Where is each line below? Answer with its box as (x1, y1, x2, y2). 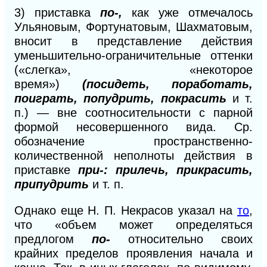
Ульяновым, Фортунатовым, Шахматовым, (14, 20, 253, 33)
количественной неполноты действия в (14, 148, 253, 162)
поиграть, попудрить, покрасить (14, 91, 232, 105)
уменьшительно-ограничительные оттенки (14, 48, 253, 62)
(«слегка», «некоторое (14, 63, 253, 76)
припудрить (14, 177, 92, 191)
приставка (35, 5, 100, 19)
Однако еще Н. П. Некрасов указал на (14, 203, 237, 217)
